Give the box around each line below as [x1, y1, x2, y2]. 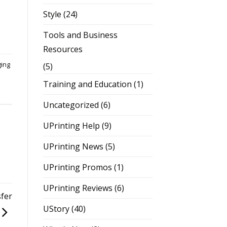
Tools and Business [43, 29, 118, 41]
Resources [43, 43, 83, 55]
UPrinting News [43, 140, 103, 152]
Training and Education [43, 78, 132, 90]
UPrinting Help [43, 120, 100, 131]
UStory [43, 203, 69, 214]
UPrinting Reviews [43, 182, 112, 194]
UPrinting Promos [43, 161, 112, 173]
